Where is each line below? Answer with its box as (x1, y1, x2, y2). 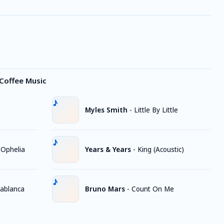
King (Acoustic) (137, 144, 184, 154)
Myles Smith (85, 105, 127, 114)
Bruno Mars (85, 184, 125, 193)
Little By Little (134, 105, 178, 114)
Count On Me (131, 184, 174, 193)
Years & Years (85, 144, 131, 154)
